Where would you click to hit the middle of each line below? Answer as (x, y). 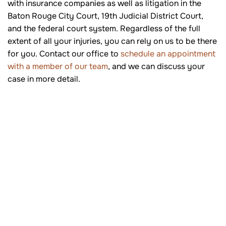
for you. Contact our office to (63, 54)
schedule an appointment (167, 54)
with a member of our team (58, 67)
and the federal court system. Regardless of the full (104, 29)
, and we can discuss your (156, 67)
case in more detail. (44, 79)
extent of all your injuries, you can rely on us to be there (112, 41)
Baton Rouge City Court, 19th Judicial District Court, (105, 16)
